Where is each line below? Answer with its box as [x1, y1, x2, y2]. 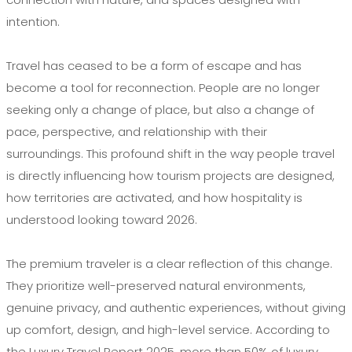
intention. [6, 13, 60, 31]
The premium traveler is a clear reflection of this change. [6, 255, 332, 273]
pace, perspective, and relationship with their [6, 123, 267, 141]
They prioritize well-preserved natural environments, [6, 277, 306, 295]
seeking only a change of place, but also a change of [6, 101, 314, 119]
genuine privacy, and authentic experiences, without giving [6, 299, 346, 317]
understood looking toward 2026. [6, 211, 197, 229]
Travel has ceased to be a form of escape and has [6, 57, 302, 75]
